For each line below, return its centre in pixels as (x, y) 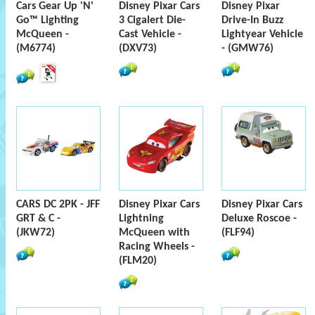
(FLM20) (138, 261)
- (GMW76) (247, 49)
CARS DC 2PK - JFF (58, 205)
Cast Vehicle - (150, 34)
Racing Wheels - (157, 247)
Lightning (141, 219)
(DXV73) (138, 49)
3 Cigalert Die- (152, 20)
